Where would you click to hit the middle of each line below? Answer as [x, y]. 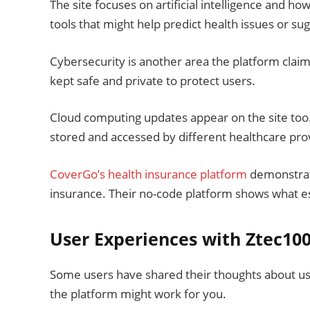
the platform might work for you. [138, 293]
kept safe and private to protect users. [153, 80]
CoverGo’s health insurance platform [148, 174]
